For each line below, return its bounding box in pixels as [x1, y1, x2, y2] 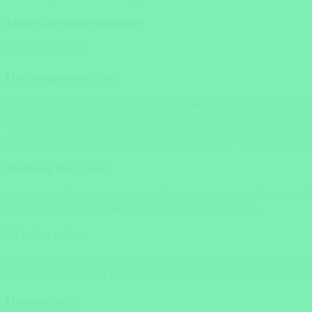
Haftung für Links [6, 161, 111, 176]
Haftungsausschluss [6, 69, 117, 84]
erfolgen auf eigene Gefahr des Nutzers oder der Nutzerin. [6, 201, 260, 214]
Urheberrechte [6, 227, 87, 242]
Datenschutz [6, 294, 75, 309]
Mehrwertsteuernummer [6, 15, 144, 31]
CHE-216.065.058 [6, 43, 88, 56]
